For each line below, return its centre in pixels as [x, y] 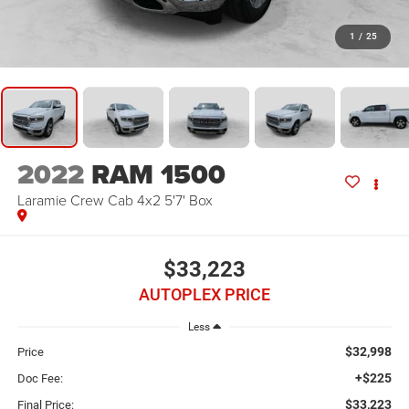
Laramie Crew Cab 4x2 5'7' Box [115, 200]
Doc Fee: [40, 378]
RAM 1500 [158, 175]
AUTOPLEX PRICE [204, 294]
